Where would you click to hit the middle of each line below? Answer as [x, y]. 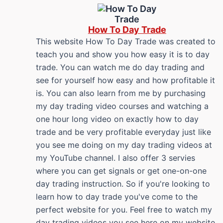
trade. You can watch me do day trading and [120, 67]
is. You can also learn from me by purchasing [121, 93]
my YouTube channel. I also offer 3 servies [115, 158]
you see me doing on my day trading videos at [124, 145]
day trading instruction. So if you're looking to [123, 183]
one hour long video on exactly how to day [117, 119]
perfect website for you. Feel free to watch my [124, 209]
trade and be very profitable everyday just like [123, 132]
